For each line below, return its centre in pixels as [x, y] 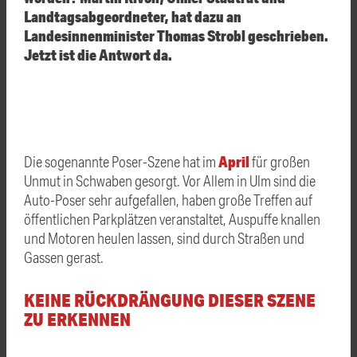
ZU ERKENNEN [77, 318]
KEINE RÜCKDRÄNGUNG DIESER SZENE [170, 299]
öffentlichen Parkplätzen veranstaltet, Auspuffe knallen [172, 218]
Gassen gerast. [64, 257]
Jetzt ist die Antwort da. [98, 54]
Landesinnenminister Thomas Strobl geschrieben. [176, 35]
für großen [280, 161]
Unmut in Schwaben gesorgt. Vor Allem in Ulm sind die [170, 180]
